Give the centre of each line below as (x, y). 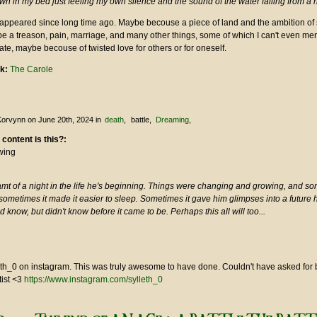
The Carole (31, 70)
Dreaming (172, 120)
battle (140, 120)
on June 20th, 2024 (60, 120)
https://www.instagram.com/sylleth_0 (93, 280)
